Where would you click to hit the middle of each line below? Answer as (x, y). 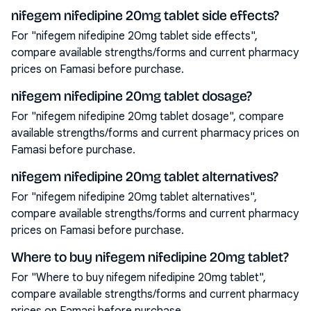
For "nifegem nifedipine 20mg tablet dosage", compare (148, 117)
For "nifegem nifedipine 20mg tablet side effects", (134, 36)
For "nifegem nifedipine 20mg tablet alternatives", (134, 197)
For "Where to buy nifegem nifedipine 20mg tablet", (138, 278)
